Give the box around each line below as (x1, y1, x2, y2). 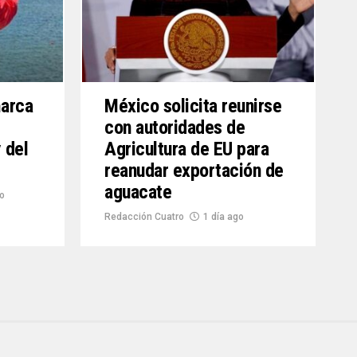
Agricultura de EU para (104, 138, 269, 160)
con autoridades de (104, 116, 245, 139)
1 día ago (203, 211, 244, 222)
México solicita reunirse (104, 95, 282, 117)
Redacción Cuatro (104, 211, 184, 222)
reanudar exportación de (104, 159, 284, 182)
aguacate (104, 181, 172, 203)
